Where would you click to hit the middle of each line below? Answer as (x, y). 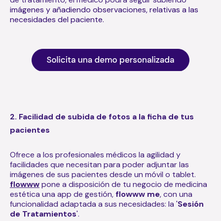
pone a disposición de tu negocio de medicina (123, 184)
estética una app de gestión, (63, 194)
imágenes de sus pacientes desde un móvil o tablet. (103, 174)
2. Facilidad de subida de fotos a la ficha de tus (102, 116)
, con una (176, 194)
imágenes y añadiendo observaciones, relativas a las (104, 9)
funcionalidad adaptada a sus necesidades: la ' (94, 204)
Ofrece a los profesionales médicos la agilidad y (95, 154)
